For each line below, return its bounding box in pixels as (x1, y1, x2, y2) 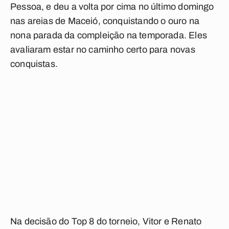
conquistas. (10, 59, 58, 69)
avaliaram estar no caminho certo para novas (10, 44, 195, 55)
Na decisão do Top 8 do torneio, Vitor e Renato (10, 216, 202, 226)
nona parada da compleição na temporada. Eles (10, 30, 207, 40)
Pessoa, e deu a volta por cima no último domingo (10, 2, 214, 12)
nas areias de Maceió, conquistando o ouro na (10, 16, 199, 26)
